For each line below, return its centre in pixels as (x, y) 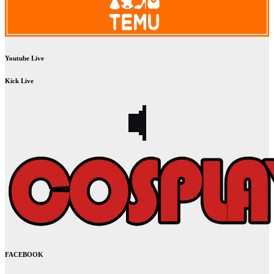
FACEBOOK (24, 255)
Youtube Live (24, 58)
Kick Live (19, 81)
